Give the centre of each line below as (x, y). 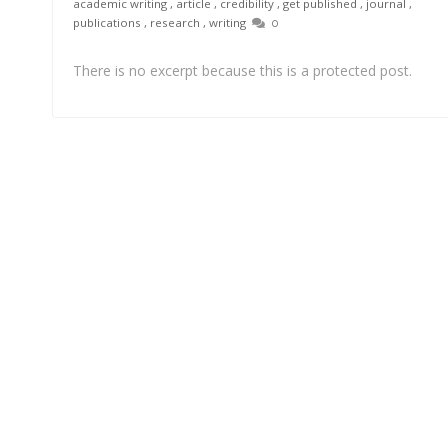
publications (107, 22)
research (175, 22)
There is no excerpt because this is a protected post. (242, 70)
